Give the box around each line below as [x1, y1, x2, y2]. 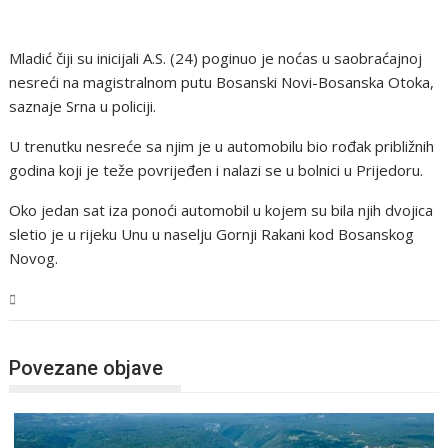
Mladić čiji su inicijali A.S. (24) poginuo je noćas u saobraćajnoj [9, 48, 423, 69]
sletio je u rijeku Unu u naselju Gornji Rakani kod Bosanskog [9, 224, 415, 245]
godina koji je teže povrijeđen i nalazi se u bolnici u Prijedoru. [9, 160, 424, 181]
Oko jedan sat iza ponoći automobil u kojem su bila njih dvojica [9, 200, 434, 221]
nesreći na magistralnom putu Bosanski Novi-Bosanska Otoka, [9, 72, 435, 93]
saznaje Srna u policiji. [9, 96, 157, 117]
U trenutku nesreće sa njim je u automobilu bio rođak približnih [9, 136, 435, 157]
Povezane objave [9, 355, 164, 380]
